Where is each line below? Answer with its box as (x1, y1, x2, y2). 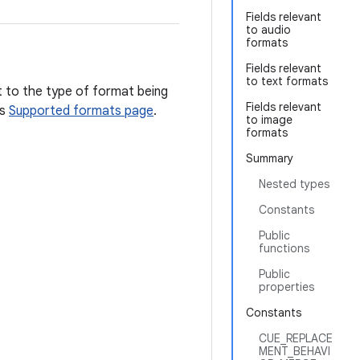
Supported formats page (9, 103, 153, 119)
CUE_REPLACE (259, 331, 333, 346)
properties (259, 280, 314, 294)
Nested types (259, 177, 329, 191)
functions (259, 241, 309, 256)
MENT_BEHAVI (259, 344, 330, 358)
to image (246, 112, 292, 127)
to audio (246, 22, 291, 37)
